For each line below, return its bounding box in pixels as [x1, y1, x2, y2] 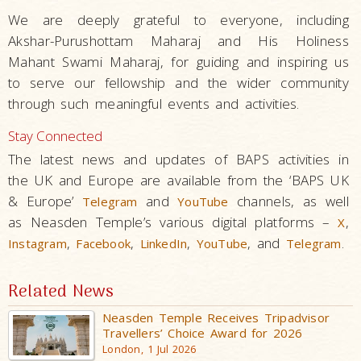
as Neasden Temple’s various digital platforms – [8, 212, 338, 231]
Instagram [8, 234, 67, 251]
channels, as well [228, 191, 350, 210]
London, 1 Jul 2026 [102, 342, 197, 356]
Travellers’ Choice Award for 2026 [102, 324, 303, 341]
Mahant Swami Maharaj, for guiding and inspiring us [8, 52, 349, 71]
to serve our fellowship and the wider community [8, 73, 349, 92]
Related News [8, 278, 114, 305]
